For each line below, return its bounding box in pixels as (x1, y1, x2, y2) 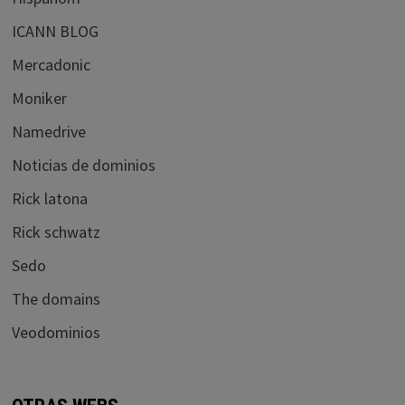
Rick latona (11, 187, 88, 209)
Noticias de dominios (11, 154, 155, 175)
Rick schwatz (11, 221, 100, 242)
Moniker (11, 87, 67, 108)
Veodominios (11, 321, 100, 343)
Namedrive (11, 120, 86, 142)
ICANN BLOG (11, 20, 99, 42)
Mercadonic (11, 53, 90, 75)
